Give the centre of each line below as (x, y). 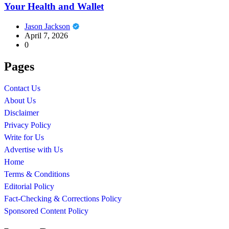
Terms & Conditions (37, 174)
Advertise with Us (33, 149)
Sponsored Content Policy (46, 211)
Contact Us (22, 88)
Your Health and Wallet (54, 7)
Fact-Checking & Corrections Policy (63, 198)
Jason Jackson (47, 26)
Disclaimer (21, 112)
